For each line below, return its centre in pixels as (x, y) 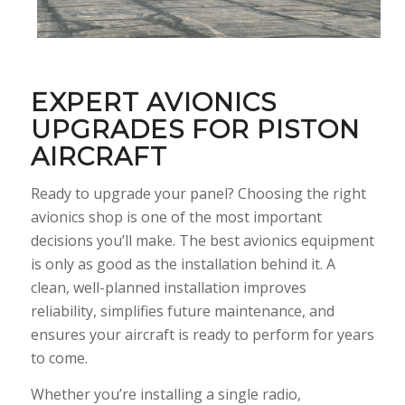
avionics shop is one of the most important (176, 217)
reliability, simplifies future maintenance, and (182, 311)
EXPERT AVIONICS (153, 102)
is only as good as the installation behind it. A (183, 264)
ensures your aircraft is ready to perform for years (202, 335)
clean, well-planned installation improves (168, 288)
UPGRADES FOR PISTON (195, 129)
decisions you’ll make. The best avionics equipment (202, 241)
